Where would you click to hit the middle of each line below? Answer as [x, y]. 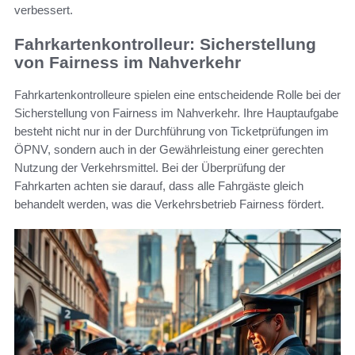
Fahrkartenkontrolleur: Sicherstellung [165, 44]
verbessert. [44, 10]
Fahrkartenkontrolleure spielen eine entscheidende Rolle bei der [177, 94]
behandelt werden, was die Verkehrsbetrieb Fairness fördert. [169, 204]
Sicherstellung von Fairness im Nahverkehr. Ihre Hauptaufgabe [176, 113]
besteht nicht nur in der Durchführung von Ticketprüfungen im [172, 131]
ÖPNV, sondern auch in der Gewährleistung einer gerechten [169, 149]
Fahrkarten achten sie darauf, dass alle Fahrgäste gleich [159, 185]
